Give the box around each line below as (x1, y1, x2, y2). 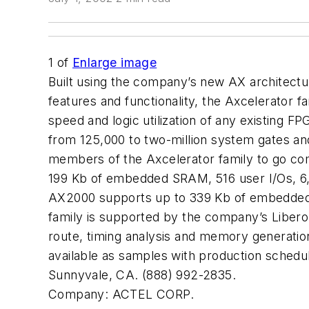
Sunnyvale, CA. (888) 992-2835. (48, 268, 236, 282)
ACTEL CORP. (112, 287, 195, 301)
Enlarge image (72, 55, 157, 70)
